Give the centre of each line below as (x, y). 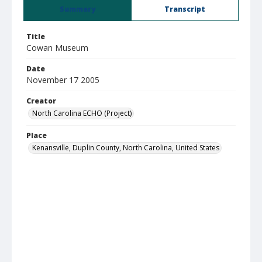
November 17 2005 (63, 80)
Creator (41, 101)
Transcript (185, 9)
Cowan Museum (57, 48)
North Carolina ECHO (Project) (82, 113)
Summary (77, 9)
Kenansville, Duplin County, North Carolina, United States (126, 148)
